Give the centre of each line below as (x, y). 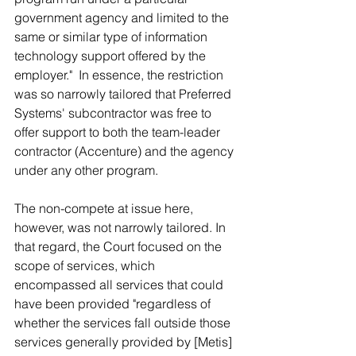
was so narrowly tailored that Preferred (124, 94)
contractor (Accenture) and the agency (126, 151)
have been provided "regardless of (114, 304)
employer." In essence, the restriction (120, 75)
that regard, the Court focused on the (120, 246)
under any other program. (86, 170)
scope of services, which (86, 265)
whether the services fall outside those (124, 323)
